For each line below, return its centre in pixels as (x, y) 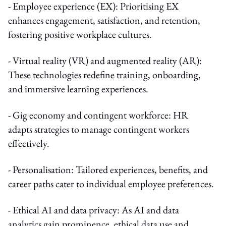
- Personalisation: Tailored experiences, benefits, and (108, 169)
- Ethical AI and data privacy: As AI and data (94, 210)
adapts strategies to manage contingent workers (99, 129)
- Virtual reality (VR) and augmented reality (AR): (105, 60)
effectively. (29, 143)
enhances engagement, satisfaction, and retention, (104, 20)
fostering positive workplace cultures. (80, 34)
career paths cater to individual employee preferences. (111, 183)
